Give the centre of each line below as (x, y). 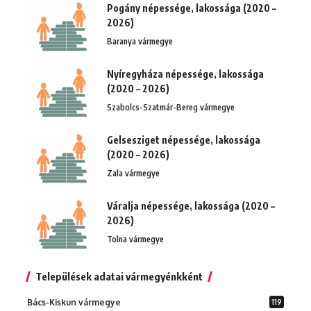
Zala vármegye (133, 173)
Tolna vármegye (135, 239)
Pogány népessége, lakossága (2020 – (192, 8)
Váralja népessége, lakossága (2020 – (191, 205)
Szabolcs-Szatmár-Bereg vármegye (171, 107)
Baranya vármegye (140, 41)
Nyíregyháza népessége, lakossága (185, 74)
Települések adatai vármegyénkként (119, 276)
